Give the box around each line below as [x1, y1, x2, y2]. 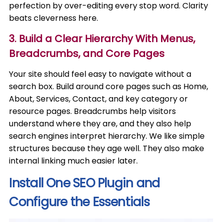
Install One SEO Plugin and [9, 174, 160, 192]
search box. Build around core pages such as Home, [9, 81, 209, 92]
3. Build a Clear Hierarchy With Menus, [9, 32, 196, 46]
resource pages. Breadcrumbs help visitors [9, 106, 176, 117]
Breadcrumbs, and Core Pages [9, 47, 165, 60]
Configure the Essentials [9, 193, 150, 211]
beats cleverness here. [9, 12, 99, 24]
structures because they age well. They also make [9, 143, 205, 154]
